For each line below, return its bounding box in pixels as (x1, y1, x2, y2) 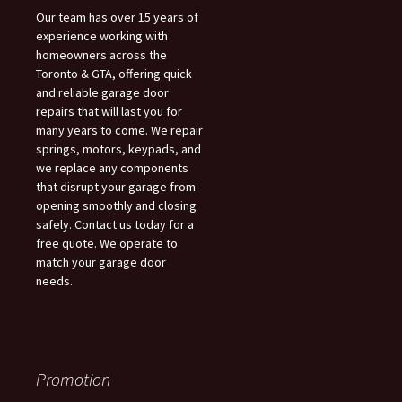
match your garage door (36, 254, 166, 271)
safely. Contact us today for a (36, 216, 194, 233)
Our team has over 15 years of (36, 9, 198, 26)
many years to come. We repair (36, 122, 203, 139)
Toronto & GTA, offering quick (36, 66, 192, 83)
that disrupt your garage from (36, 179, 196, 196)
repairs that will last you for (36, 103, 182, 120)
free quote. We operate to (36, 235, 178, 252)
